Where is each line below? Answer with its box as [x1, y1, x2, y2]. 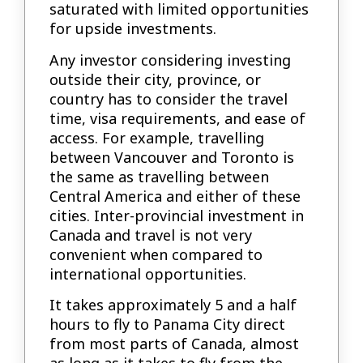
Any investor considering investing [49, 49, 292, 70]
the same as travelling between [49, 166, 270, 186]
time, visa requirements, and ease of [49, 108, 306, 128]
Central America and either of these [49, 186, 301, 206]
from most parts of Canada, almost [49, 334, 300, 354]
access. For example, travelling [49, 127, 265, 147]
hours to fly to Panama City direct [49, 314, 286, 335]
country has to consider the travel [49, 88, 288, 109]
